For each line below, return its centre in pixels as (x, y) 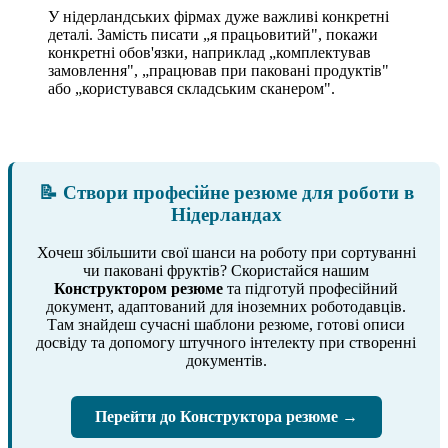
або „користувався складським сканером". (191, 88)
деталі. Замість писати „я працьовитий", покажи (213, 34)
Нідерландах (226, 214)
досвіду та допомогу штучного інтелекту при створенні (226, 343)
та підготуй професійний (310, 289)
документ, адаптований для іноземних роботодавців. (226, 307)
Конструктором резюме (138, 289)
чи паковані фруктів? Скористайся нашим (226, 271)
